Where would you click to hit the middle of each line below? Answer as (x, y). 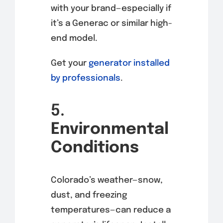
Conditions (95, 148)
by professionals (85, 79)
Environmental (110, 130)
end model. (74, 39)
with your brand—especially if (111, 9)
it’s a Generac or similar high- (111, 24)
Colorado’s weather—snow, (107, 181)
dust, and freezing (89, 196)
